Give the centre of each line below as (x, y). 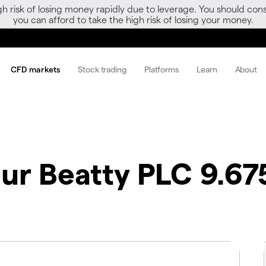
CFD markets (36, 69)
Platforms (161, 69)
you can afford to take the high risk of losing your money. (133, 19)
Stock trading (102, 69)
